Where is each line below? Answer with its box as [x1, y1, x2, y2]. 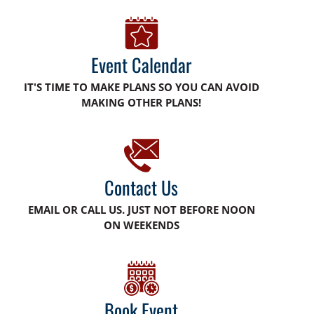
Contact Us [104, 173, 179, 201]
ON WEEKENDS [103, 217, 179, 232]
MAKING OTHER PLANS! [81, 95, 202, 109]
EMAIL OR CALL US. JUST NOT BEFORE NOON [27, 202, 255, 217]
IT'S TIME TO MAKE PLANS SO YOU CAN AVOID [23, 79, 259, 94]
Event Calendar [91, 50, 192, 78]
